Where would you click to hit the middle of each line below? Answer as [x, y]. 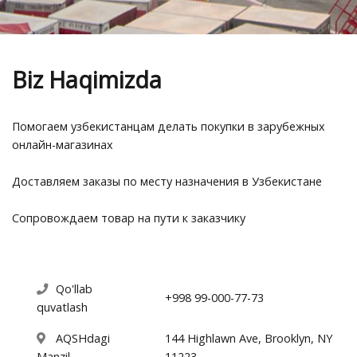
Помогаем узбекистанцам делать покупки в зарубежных [169, 126]
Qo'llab [73, 288]
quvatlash [62, 307]
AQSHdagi [81, 338]
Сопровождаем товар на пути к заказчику [129, 218]
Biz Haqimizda [87, 79]
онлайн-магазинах [63, 144]
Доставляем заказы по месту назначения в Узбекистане [167, 181]
